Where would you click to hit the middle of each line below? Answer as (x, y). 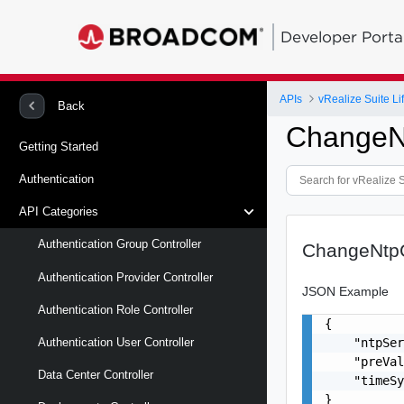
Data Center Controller (96, 375)
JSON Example (346, 291)
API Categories (59, 212)
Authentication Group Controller (119, 244)
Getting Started (59, 146)
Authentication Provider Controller (125, 277)
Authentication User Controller (116, 342)
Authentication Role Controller (115, 309)
